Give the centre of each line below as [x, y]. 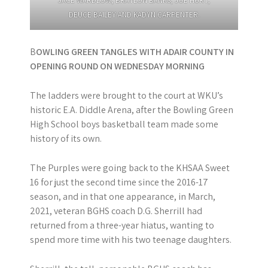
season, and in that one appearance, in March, [123, 197]
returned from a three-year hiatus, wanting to [122, 225]
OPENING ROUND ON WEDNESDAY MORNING [117, 66]
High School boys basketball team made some [124, 124]
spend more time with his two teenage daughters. [131, 240]
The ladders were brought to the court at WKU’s [127, 95]
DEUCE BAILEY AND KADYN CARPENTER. [134, 15]
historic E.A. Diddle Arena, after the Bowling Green [132, 110]
